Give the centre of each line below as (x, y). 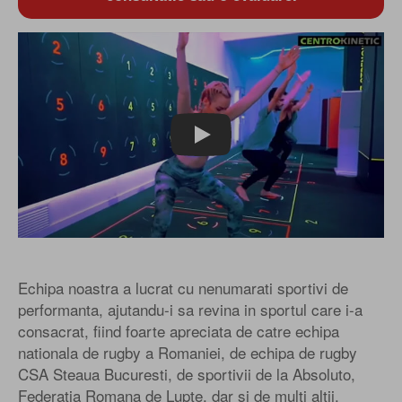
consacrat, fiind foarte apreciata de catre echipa (179, 331)
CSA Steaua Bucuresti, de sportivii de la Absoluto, (187, 374)
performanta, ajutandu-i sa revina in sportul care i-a (190, 310)
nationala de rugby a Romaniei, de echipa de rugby (188, 353)
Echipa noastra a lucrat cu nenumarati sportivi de (183, 288)
